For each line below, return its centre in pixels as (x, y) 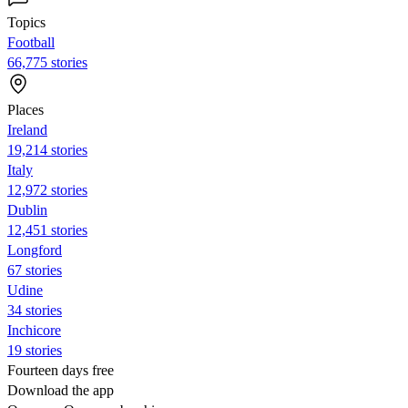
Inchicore (34, 330)
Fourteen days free (61, 370)
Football (31, 42)
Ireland (27, 129)
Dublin (27, 209)
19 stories (35, 350)
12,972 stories (47, 189)
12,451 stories (47, 229)
